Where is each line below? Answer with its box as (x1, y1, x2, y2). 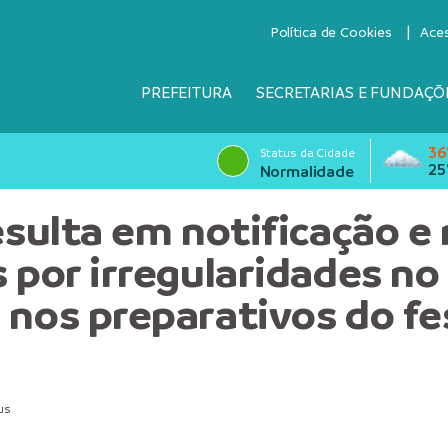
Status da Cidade (259, 145, 355, 161)
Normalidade (259, 161, 354, 183)
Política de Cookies (269, 22, 392, 41)
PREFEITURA (140, 82, 232, 104)
